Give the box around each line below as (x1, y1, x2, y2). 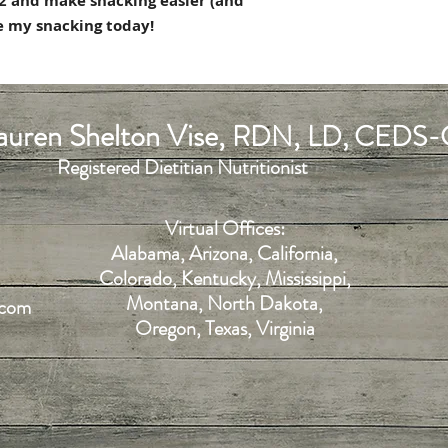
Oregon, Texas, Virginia (134, 313, 315, 343)
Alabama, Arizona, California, (111, 238, 338, 268)
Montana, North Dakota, (126, 288, 323, 318)
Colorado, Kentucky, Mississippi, (98, 263, 351, 293)
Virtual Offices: (164, 213, 285, 243)
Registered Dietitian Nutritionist (56, 152, 308, 182)
